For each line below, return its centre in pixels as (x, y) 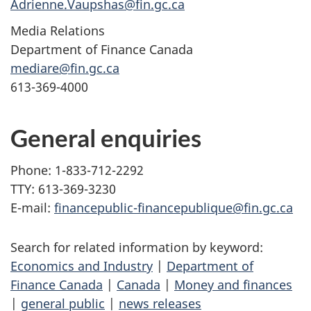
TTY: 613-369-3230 (63, 188)
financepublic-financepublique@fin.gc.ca (174, 207)
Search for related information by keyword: (137, 247)
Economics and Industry (82, 266)
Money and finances (233, 284)
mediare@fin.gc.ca (65, 68)
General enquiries (106, 138)
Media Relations (58, 31)
